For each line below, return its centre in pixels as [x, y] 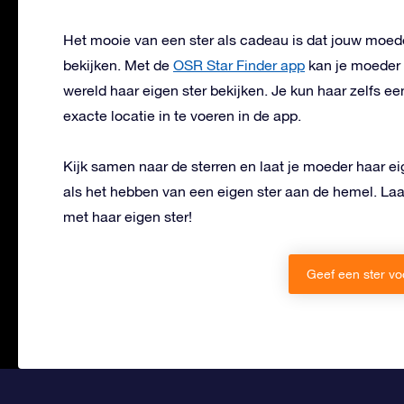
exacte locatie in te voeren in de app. [182, 116]
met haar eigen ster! [128, 217]
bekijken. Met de [118, 65]
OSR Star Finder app [239, 65]
